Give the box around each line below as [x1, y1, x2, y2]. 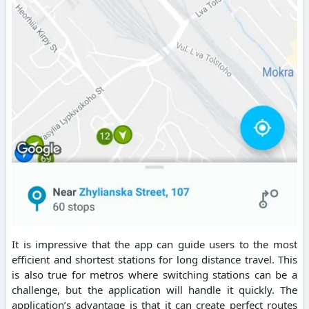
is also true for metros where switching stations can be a [12, 267, 297, 281]
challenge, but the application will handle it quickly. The [12, 282, 297, 297]
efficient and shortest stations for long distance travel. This [12, 252, 297, 266]
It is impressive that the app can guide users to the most [12, 237, 297, 251]
